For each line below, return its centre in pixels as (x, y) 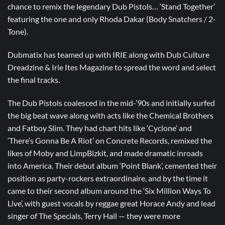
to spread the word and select (164, 67)
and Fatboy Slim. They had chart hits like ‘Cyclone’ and (100, 128)
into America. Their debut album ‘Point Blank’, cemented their (112, 165)
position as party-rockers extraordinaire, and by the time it (108, 178)
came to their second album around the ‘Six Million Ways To (109, 190)
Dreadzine (25, 67)
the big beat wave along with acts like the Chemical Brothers (110, 115)
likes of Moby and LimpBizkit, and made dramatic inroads (105, 153)
